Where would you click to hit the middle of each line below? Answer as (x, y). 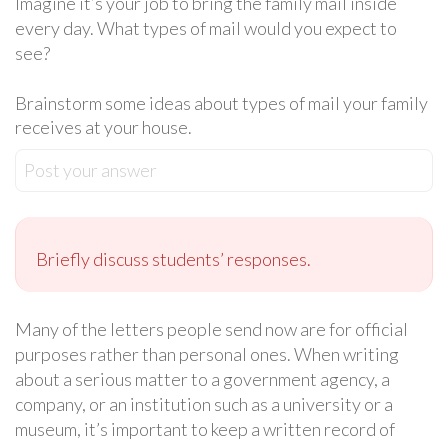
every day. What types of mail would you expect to (206, 27)
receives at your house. (105, 126)
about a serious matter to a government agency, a (202, 378)
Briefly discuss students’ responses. (175, 258)
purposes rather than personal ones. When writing (207, 353)
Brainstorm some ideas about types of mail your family (221, 102)
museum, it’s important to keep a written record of (205, 428)
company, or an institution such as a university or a (204, 403)
